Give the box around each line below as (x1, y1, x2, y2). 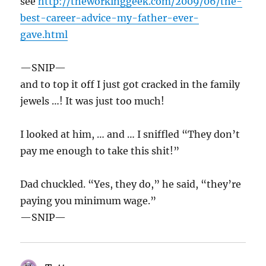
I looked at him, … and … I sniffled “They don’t (20, 128, 240, 141)
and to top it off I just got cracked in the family (20, 78, 240, 91)
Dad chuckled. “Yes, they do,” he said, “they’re (20, 178, 242, 191)
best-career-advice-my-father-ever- (20, 12, 199, 24)
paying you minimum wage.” (20, 195, 157, 207)
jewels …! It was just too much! (20, 95, 165, 107)
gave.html (20, 28, 68, 41)
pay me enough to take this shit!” (20, 145, 180, 157)
